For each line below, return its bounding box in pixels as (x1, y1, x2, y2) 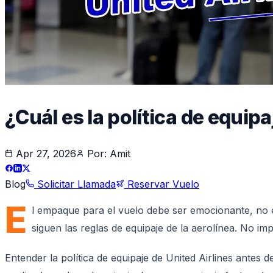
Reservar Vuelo (124, 177, 199, 190)
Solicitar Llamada (34, 177, 116, 190)
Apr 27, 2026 (16, 147, 76, 160)
